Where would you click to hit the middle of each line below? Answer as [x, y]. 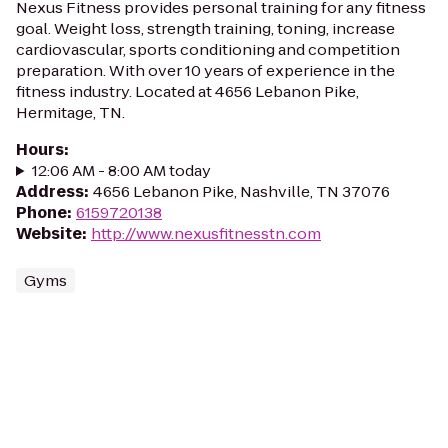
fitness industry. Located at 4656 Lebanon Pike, [187, 91]
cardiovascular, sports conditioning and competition [208, 49]
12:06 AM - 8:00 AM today [121, 170]
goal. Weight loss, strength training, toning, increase [205, 28]
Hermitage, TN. [70, 112]
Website [49, 233]
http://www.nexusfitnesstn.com [206, 233]
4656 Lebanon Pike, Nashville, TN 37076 [241, 191]
